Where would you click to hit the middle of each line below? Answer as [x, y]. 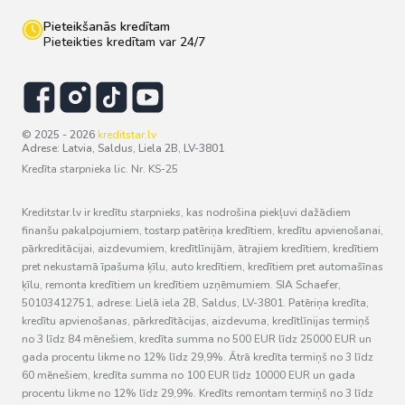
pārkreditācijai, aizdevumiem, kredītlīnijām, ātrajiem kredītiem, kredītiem [200, 249]
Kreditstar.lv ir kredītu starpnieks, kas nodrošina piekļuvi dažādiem [186, 212]
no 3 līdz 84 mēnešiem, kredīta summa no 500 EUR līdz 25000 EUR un [197, 339]
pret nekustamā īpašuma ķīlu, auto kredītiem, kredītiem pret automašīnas [202, 267]
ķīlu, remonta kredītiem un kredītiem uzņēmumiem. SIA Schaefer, [181, 285]
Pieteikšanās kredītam [107, 27]
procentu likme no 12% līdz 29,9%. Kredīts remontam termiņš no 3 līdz [198, 393]
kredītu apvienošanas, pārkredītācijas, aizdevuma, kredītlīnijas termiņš [196, 321]
